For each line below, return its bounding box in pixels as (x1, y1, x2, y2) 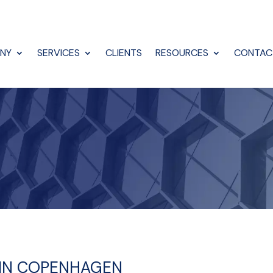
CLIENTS (105, 46, 142, 59)
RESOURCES (155, 46, 208, 59)
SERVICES (37, 46, 80, 59)
